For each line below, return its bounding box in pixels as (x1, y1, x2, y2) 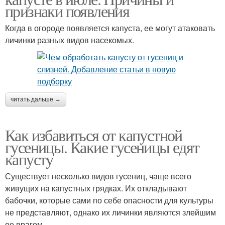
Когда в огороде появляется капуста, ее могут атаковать (5, 22, 215, 34)
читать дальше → (11, 95, 61, 103)
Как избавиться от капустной (5, 124, 182, 146)
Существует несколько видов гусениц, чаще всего (5, 170, 191, 182)
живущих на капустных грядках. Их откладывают (5, 182, 187, 194)
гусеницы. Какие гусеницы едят (5, 136, 199, 158)
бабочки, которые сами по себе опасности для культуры (5, 194, 213, 206)
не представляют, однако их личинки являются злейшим (5, 206, 216, 218)
